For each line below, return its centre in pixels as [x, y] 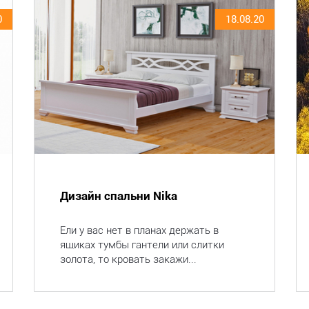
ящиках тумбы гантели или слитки [142, 245]
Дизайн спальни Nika [118, 196]
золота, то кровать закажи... [128, 259]
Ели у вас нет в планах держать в [139, 230]
